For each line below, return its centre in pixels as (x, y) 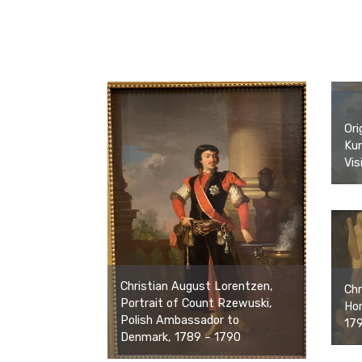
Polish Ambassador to (180, 321)
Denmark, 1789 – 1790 (181, 338)
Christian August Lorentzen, (197, 287)
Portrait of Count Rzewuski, (196, 304)
